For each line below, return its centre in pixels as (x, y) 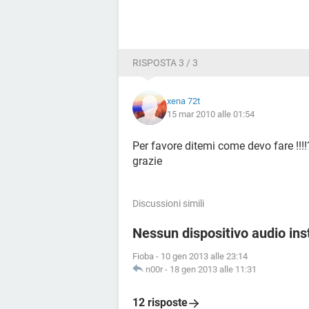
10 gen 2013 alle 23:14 (204, 256)
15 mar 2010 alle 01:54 (211, 114)
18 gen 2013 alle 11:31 (213, 269)
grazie (147, 161)
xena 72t (183, 101)
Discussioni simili (168, 203)
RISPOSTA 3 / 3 (165, 63)
